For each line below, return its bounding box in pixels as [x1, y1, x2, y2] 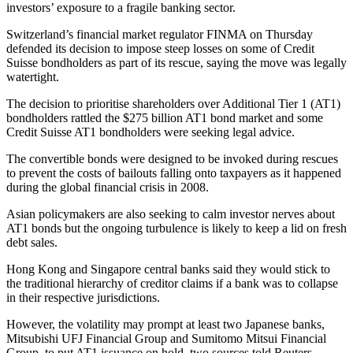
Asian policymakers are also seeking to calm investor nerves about [6, 206, 335, 221]
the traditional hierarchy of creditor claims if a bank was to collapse [6, 276, 338, 290]
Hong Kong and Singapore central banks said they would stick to [6, 262, 330, 276]
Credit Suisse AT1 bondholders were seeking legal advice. [6, 124, 295, 139]
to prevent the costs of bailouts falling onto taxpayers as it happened [6, 165, 341, 180]
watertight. [6, 69, 59, 84]
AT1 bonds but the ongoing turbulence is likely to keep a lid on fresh [6, 221, 347, 235]
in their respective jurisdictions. [6, 290, 160, 304]
